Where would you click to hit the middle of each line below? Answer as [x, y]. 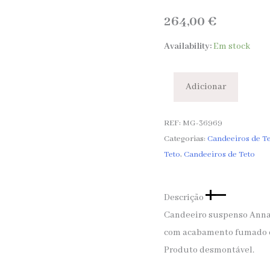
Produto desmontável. [209, 250]
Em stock [232, 47]
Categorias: [186, 139]
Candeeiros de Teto [220, 155]
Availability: [188, 47]
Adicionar [206, 87]
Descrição [185, 197]
